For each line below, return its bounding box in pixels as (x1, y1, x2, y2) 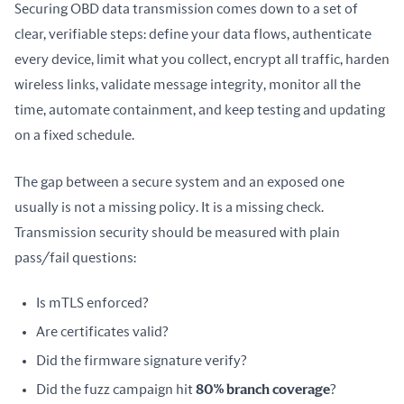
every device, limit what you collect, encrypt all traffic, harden (14, 52, 390, 67)
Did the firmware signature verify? (36, 353, 246, 368)
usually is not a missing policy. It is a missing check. (14, 200, 324, 215)
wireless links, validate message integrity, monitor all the (14, 78, 361, 92)
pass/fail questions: (14, 251, 136, 265)
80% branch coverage (196, 382, 330, 397)
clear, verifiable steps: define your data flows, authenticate (14, 27, 372, 41)
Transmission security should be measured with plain (14, 225, 340, 240)
